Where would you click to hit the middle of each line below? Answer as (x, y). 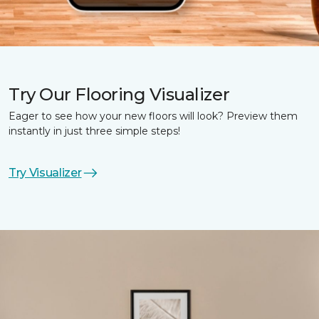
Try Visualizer (45, 173)
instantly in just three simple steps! (94, 131)
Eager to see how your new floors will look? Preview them (153, 116)
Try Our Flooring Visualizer (119, 95)
